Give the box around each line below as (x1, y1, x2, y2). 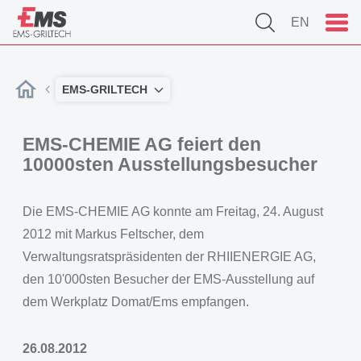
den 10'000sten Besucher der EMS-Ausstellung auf (23, 272, 314, 286)
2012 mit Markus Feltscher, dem (23, 227, 204, 241)
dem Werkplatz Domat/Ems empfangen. (23, 295, 249, 309)
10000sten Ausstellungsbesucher (23, 154, 317, 175)
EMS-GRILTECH (62, 83, 147, 96)
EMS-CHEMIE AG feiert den (23, 134, 261, 155)
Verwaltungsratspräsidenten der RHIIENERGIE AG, (23, 250, 316, 263)
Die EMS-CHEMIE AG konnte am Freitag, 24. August (23, 205, 323, 218)
